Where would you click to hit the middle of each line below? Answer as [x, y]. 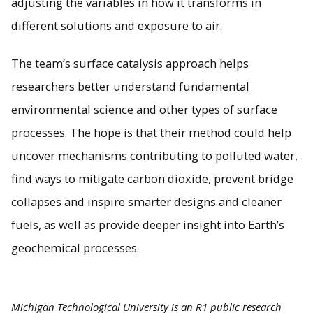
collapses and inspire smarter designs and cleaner [146, 202]
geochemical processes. [75, 248]
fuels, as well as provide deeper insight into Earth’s [148, 225]
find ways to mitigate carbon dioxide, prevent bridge [152, 179]
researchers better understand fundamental [130, 87]
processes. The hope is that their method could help [151, 133]
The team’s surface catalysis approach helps [130, 64]
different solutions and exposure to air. [117, 26]
